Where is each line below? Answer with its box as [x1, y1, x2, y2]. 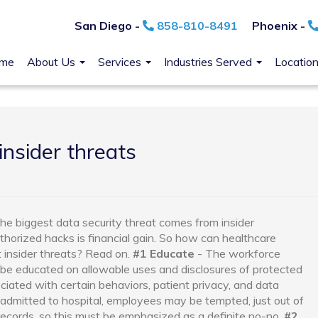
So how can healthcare [159, 231, 276, 245]
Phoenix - [252, 18, 308, 33]
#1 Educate [133, 246, 194, 261]
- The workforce [194, 246, 280, 261]
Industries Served [164, 54, 255, 69]
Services [98, 54, 144, 69]
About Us [27, 54, 78, 69]
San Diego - [75, 18, 143, 33]
